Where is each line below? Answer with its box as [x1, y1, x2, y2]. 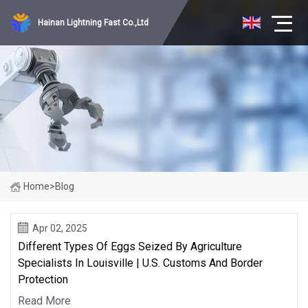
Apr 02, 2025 [32, 222, 87, 234]
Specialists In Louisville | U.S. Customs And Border [18, 256, 263, 269]
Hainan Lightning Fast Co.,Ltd [38, 18, 148, 27]
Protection [18, 272, 68, 286]
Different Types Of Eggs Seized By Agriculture [18, 239, 242, 253]
